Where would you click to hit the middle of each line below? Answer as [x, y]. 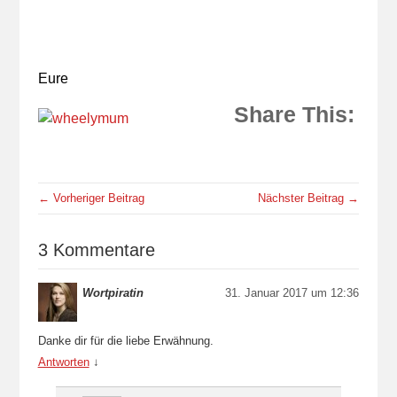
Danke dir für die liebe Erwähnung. [125, 340]
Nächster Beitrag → [309, 198]
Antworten [63, 362]
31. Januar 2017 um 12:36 [292, 292]
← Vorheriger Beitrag [91, 198]
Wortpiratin [113, 292]
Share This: [295, 114]
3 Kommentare [96, 249]
